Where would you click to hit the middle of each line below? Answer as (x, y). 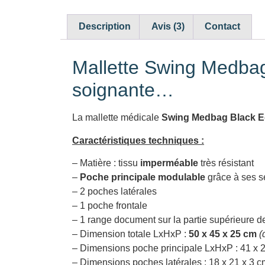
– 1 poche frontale (110, 206)
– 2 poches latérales (114, 192)
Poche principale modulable (143, 177)
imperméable (169, 163)
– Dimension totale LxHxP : (130, 234)
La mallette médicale (117, 118)
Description (105, 27)
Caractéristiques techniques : (138, 140)
